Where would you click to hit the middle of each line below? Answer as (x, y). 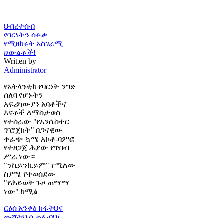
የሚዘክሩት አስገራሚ (33, 44)
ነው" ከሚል (21, 192)
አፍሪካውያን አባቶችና (35, 104)
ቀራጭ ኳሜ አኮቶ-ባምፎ (39, 139)
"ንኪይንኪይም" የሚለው (40, 165)
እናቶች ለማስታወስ (32, 113)
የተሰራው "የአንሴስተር (36, 122)
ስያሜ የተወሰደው (30, 174)
